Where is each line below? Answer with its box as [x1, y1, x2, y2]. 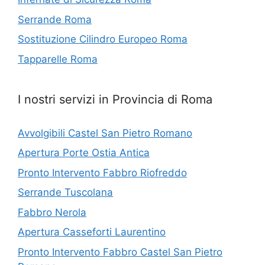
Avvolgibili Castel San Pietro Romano [18, 127, 192, 139]
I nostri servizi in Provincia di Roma [18, 92, 212, 106]
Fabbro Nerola [18, 206, 86, 218]
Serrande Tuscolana [18, 186, 113, 199]
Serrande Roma [18, 13, 92, 25]
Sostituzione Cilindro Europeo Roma [18, 33, 188, 46]
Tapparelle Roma [18, 53, 98, 65]
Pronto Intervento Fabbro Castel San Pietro [18, 245, 222, 258]
